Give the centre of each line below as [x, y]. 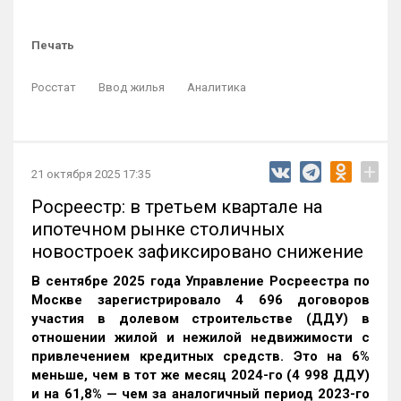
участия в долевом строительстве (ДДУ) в [200, 319]
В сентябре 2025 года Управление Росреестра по [200, 282]
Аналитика [217, 88]
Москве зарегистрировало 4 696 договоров [200, 300]
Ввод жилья [132, 88]
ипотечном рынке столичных [158, 230]
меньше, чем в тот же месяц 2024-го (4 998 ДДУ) [200, 375]
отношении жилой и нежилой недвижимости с [200, 338]
